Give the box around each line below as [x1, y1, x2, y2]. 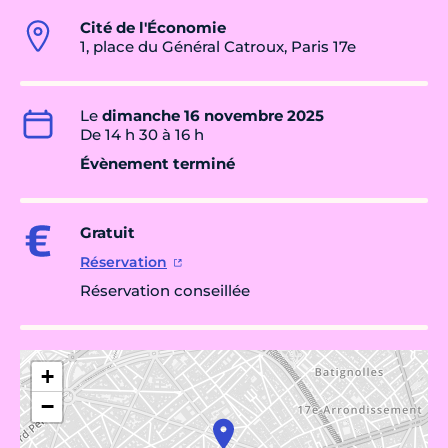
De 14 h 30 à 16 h [80, 125, 204, 145]
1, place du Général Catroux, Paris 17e [80, 37, 356, 57]
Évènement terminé [80, 154, 235, 174]
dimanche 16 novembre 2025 [102, 106, 324, 126]
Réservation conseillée [80, 281, 250, 301]
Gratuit [80, 223, 135, 243]
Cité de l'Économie [80, 18, 226, 38]
